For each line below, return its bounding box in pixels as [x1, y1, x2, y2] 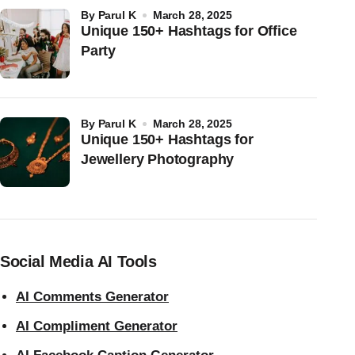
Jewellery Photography [81, 151, 235, 167]
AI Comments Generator [16, 288, 169, 304]
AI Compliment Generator [16, 318, 177, 334]
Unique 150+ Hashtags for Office [81, 22, 297, 39]
